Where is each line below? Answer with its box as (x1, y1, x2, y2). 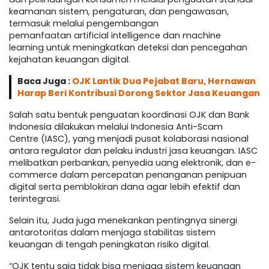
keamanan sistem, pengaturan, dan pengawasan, (9, 5, 229, 18)
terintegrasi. (9, 193, 61, 205)
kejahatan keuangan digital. (9, 53, 130, 66)
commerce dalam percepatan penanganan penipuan (9, 169, 247, 181)
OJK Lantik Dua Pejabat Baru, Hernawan (72, 75, 256, 88)
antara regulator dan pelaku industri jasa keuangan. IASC (9, 145, 258, 157)
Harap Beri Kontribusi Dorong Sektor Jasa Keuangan (17, 87, 260, 100)
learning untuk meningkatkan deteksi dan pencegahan (9, 41, 247, 54)
